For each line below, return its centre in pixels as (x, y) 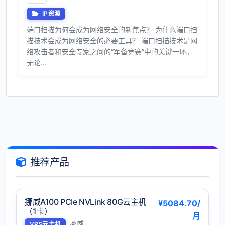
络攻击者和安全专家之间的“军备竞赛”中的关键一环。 (110, 51)
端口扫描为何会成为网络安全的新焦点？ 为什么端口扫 (112, 29)
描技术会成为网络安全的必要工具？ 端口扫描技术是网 (112, 40)
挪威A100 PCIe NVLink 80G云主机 (85, 202)
